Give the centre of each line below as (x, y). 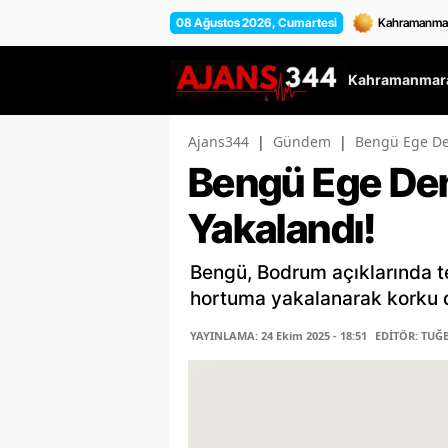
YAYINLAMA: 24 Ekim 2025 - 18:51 (278, 336)
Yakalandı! (282, 229)
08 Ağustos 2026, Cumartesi (256, 22)
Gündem (302, 142)
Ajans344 (218, 142)
